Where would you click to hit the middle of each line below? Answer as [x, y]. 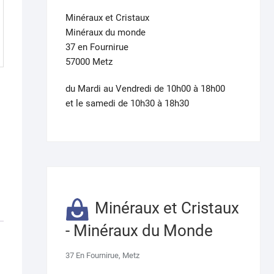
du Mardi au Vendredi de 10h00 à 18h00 [145, 88]
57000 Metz [89, 61]
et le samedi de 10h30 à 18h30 [127, 103]
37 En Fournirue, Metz [102, 255]
